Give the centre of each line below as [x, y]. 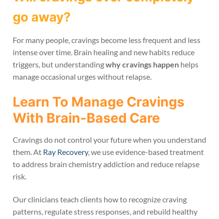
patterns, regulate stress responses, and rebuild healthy [105, 212]
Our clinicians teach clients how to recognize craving [100, 199]
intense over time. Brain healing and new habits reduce [104, 52]
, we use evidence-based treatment [146, 152]
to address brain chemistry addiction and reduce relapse [106, 164]
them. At [28, 152]
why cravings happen [142, 65]
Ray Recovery [66, 152]
